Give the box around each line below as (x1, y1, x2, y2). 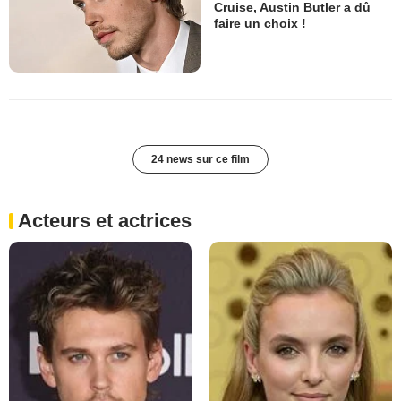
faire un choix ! (214, 15, 306, 30)
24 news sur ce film (151, 153, 250, 166)
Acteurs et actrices (18, 209, 192, 233)
